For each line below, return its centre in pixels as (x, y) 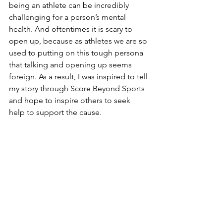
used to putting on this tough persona (77, 53)
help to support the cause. (55, 112)
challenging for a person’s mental (68, 17)
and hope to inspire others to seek (71, 101)
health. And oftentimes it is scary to (72, 29)
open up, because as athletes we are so (79, 41)
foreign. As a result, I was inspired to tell (79, 77)
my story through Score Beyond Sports (78, 89)
